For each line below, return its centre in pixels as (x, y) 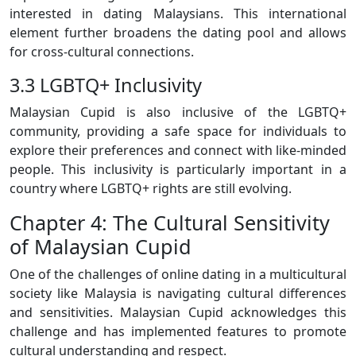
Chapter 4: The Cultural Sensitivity (170, 223)
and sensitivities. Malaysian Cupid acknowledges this (178, 313)
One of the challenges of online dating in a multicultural (178, 275)
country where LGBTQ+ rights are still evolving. (151, 189)
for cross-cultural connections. (102, 52)
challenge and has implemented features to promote (178, 332)
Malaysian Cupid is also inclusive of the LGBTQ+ (178, 112)
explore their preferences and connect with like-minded (178, 151)
